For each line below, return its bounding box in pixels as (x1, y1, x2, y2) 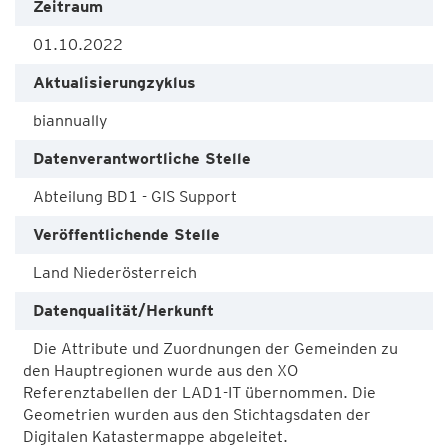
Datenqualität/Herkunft (33, 301, 214, 320)
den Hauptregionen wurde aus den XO (23, 361, 298, 380)
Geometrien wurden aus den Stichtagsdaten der (23, 405, 371, 424)
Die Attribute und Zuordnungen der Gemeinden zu (33, 339, 398, 358)
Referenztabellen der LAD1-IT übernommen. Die (23, 383, 376, 402)
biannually (33, 111, 108, 130)
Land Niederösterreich (33, 263, 197, 282)
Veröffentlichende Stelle (33, 225, 220, 244)
